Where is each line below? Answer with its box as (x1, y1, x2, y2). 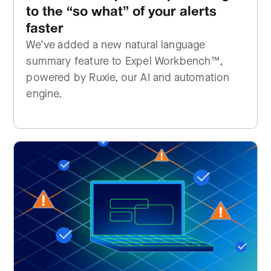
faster (26, 19, 64, 36)
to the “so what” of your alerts (26, 2, 217, 19)
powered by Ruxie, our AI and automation (26, 70, 230, 85)
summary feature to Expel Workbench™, (26, 54, 223, 68)
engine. (26, 87, 65, 101)
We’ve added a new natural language (26, 38, 206, 52)
